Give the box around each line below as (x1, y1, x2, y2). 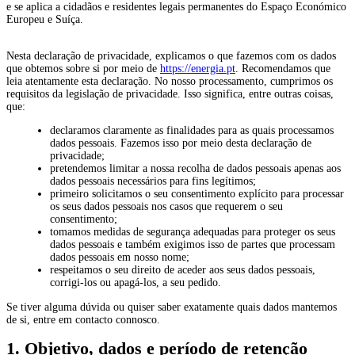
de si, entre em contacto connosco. (6, 314, 160, 326)
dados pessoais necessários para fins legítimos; (50, 175, 256, 188)
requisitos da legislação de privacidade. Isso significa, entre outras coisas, (6, 88, 334, 101)
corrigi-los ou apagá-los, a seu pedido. (50, 277, 221, 289)
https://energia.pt (160, 63, 235, 75)
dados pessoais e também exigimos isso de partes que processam (50, 239, 335, 251)
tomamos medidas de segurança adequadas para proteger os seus (50, 226, 335, 239)
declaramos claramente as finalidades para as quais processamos (50, 124, 334, 137)
